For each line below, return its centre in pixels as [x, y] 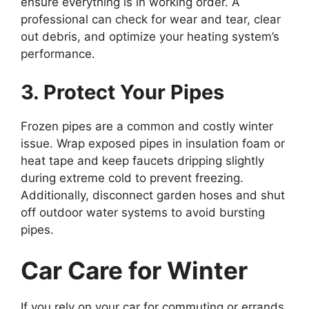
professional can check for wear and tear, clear [151, 19]
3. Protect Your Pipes [122, 92]
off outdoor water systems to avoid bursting [143, 212]
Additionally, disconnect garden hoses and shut [153, 195]
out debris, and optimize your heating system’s [150, 37]
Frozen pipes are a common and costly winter [147, 126]
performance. [58, 54]
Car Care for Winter [134, 270]
